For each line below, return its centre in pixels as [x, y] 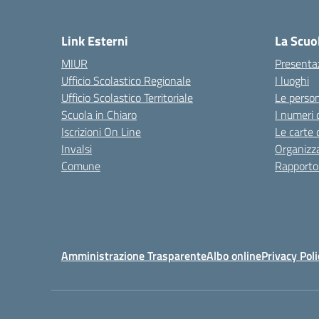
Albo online [234, 256]
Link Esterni [95, 41]
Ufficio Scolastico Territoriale [127, 98]
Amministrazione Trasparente [134, 256]
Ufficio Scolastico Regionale [126, 80]
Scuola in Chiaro [99, 115]
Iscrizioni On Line [101, 132]
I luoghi [292, 80]
